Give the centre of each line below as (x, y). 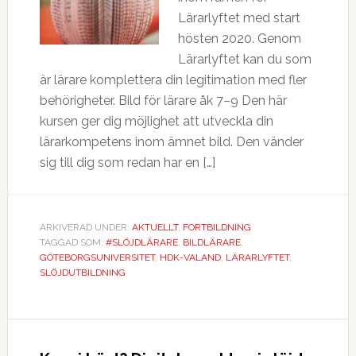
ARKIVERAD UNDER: (85, 227)
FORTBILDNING (217, 227)
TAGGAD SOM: (72, 242)
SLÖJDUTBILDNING (82, 273)
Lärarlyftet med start (239, 18)
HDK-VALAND (190, 257)
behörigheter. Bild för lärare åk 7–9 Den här (163, 101)
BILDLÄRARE (211, 242)
